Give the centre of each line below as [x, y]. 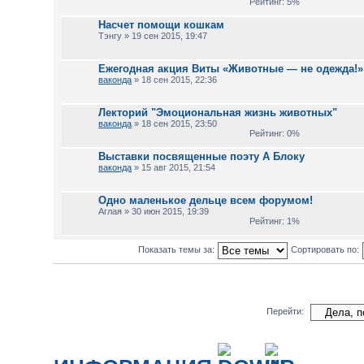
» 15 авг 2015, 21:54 [174, 167]
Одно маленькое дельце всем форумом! [206, 200]
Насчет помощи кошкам [162, 25]
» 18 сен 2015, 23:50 [175, 123]
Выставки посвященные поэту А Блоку [202, 156]
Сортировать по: [327, 250]
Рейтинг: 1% [273, 221]
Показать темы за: [178, 250]
